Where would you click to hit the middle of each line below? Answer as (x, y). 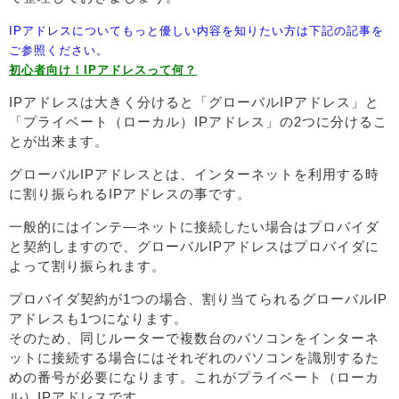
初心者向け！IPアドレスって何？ (103, 70)
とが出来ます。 (59, 141)
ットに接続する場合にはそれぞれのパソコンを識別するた (194, 358)
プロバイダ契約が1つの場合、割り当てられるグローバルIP (198, 299)
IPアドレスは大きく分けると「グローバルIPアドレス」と (194, 102)
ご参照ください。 (59, 50)
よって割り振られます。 (87, 266)
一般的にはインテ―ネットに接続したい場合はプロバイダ (194, 227)
